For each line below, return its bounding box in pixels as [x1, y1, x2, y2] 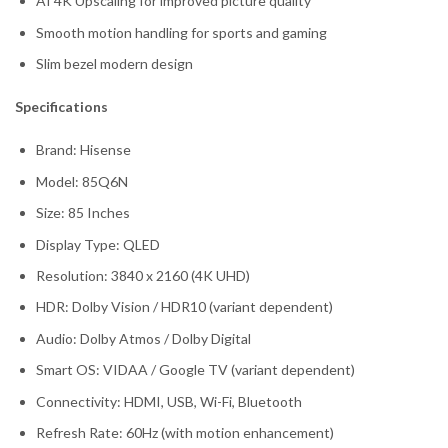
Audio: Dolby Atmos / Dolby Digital [36, 329, 251, 347]
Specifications [15, 98, 108, 116]
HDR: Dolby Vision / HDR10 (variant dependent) [36, 298, 333, 316]
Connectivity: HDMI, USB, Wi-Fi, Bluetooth [36, 392, 302, 410]
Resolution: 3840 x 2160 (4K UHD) [36, 267, 250, 284]
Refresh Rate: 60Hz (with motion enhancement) [36, 424, 334, 442]
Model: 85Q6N [36, 172, 128, 190]
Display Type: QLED [36, 235, 160, 253]
